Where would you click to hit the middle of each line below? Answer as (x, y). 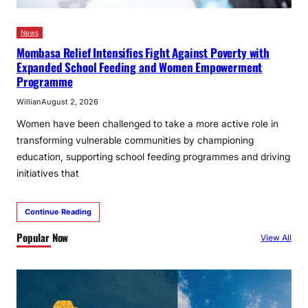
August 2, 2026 (70, 102)
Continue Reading (58, 212)
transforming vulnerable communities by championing (135, 141)
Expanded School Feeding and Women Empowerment (140, 67)
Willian (29, 102)
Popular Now (43, 237)
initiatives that (48, 174)
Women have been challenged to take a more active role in (147, 124)
